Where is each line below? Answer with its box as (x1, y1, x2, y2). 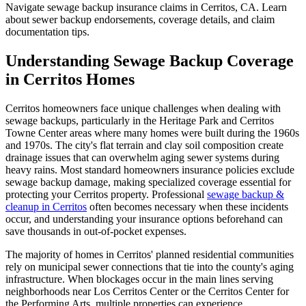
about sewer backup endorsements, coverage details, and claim (5, 13, 275, 25)
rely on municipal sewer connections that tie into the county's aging (5, 260, 294, 273)
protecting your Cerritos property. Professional (5, 188, 207, 200)
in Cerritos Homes (5, 70, 135, 88)
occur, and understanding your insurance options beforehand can (5, 212, 283, 225)
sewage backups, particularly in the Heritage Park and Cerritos (5, 114, 274, 126)
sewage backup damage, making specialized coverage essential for (5, 176, 291, 188)
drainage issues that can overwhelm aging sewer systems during (5, 151, 279, 163)
